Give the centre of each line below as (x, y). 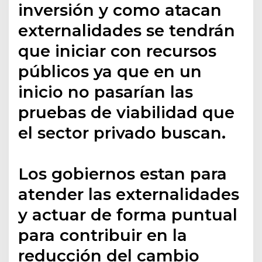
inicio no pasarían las (106, 92)
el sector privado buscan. (122, 132)
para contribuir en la (103, 235)
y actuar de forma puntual (128, 214)
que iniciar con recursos (118, 51)
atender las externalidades (129, 194)
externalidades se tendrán (127, 30)
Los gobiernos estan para (123, 173)
